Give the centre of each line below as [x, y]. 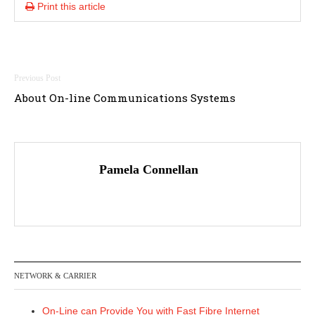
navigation [68, 111]
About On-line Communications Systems [125, 98]
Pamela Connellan [149, 169]
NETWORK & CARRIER [55, 276]
